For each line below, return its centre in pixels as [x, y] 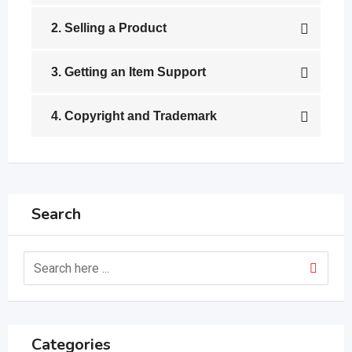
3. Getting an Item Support [128, 72]
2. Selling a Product [109, 28]
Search [56, 214]
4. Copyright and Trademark [134, 116]
